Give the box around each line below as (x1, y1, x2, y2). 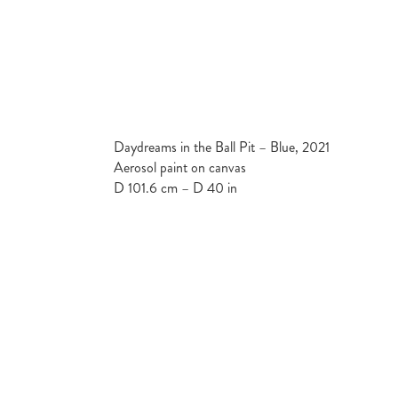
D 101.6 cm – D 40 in (114, 177, 237, 198)
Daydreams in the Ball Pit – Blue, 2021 (114, 136, 330, 157)
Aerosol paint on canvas (114, 156, 246, 178)
